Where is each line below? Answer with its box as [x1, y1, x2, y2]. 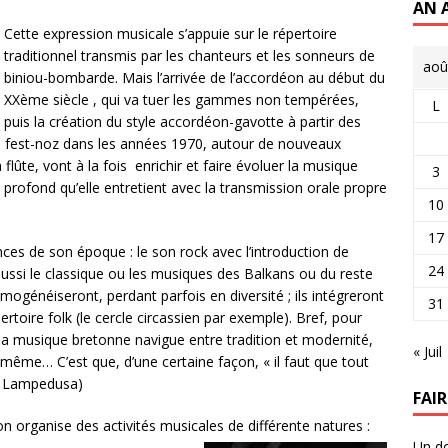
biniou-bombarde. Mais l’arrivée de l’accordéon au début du [4, 67, 385, 87]
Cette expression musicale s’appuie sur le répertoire [4, 23, 337, 43]
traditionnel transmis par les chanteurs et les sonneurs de [4, 45, 375, 65]
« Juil [412, 341, 442, 361]
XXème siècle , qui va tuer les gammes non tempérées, [4, 89, 359, 109]
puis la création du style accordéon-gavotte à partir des [4, 111, 361, 131]
